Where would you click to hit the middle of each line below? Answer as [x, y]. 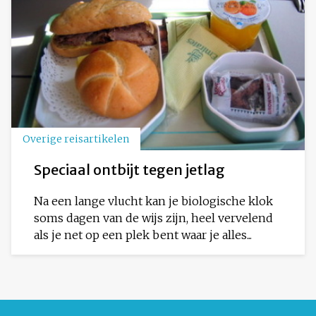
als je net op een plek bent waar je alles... [143, 235]
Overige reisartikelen [76, 139]
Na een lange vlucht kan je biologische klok [153, 201]
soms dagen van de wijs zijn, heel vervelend [153, 218]
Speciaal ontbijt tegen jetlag [129, 169]
